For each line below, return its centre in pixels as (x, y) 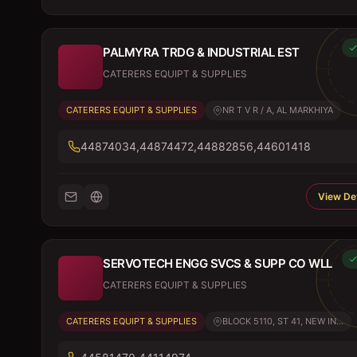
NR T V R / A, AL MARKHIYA (278, 110)
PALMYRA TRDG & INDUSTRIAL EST (201, 52)
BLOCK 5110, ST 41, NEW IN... (283, 321)
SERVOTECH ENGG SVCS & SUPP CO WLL (218, 263)
